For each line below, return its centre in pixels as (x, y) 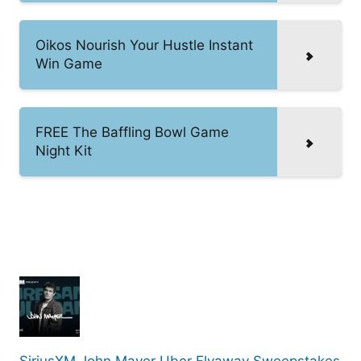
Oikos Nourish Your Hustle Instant (144, 45)
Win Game (69, 63)
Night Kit (64, 150)
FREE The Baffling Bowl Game (132, 132)
